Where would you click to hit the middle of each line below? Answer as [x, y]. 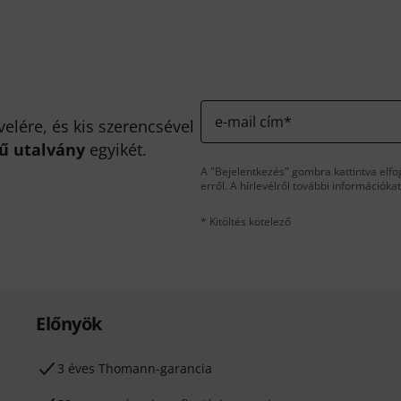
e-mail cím [249, 122]
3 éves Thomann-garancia [135, 368]
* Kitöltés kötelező [246, 222]
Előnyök [69, 324]
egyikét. [116, 149]
